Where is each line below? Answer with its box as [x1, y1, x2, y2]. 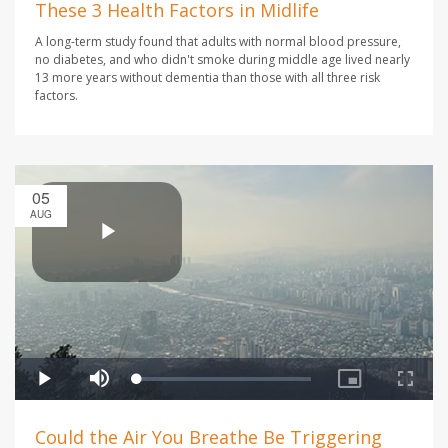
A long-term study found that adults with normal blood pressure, [35, 33, 401, 51]
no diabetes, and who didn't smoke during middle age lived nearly [35, 51, 410, 69]
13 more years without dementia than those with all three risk [35, 69, 380, 87]
